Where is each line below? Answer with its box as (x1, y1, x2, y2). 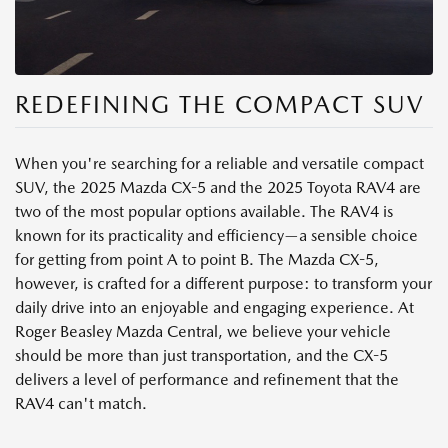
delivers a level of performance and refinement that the (15, 369, 399, 389)
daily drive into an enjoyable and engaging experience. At (15, 297, 414, 317)
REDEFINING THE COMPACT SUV (15, 89, 424, 119)
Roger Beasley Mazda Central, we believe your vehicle (15, 321, 391, 341)
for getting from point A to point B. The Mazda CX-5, (15, 249, 379, 269)
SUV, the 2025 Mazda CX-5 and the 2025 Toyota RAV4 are (15, 177, 421, 197)
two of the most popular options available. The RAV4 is (15, 201, 393, 221)
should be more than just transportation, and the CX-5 (15, 345, 388, 365)
